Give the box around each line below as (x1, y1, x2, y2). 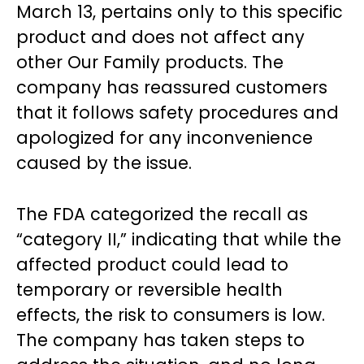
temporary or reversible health (16, 278, 283, 302)
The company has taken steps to (16, 328, 305, 353)
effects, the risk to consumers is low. (16, 303, 325, 327)
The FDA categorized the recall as (16, 202, 308, 227)
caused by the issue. (16, 151, 192, 175)
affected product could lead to (16, 253, 288, 277)
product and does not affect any (16, 25, 305, 50)
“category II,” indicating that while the (16, 227, 341, 252)
